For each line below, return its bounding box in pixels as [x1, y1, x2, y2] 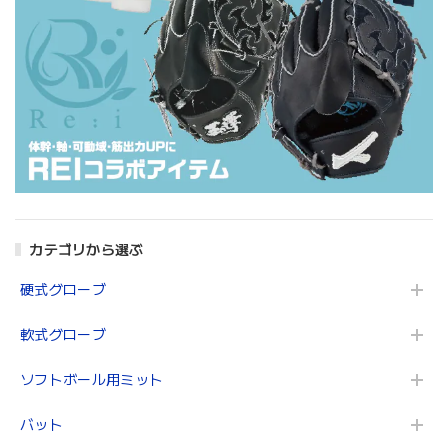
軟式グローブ [20, 326, 106, 343]
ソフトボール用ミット [20, 371, 164, 388]
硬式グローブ [20, 281, 106, 298]
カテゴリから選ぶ [29, 241, 144, 258]
